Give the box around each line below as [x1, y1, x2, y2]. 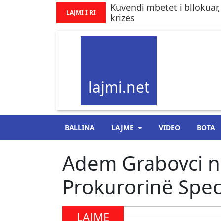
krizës [110, 12, 135, 24]
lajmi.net [88, 77, 149, 97]
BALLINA [65, 123, 95, 132]
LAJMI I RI [66, 8, 96, 17]
